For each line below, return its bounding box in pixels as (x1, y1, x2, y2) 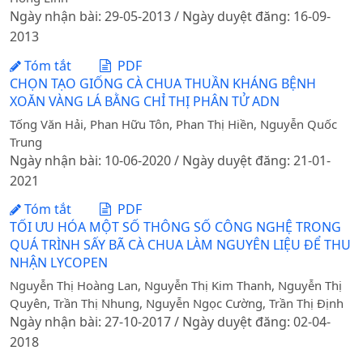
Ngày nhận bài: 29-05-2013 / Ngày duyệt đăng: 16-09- (10, 7, 331, 26)
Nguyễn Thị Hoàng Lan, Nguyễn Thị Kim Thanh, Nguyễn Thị (10, 276, 342, 293)
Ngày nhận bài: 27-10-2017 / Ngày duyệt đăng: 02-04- (10, 312, 331, 331)
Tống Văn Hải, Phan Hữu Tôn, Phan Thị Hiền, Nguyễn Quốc (10, 115, 337, 132)
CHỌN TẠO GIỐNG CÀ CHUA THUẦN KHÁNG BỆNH (10, 74, 316, 92)
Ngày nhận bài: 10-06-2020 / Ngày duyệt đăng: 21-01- (10, 151, 331, 169)
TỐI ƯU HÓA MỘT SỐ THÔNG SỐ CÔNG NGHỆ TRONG (10, 218, 341, 237)
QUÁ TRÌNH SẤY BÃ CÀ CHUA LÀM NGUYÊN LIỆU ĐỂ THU (10, 236, 351, 254)
